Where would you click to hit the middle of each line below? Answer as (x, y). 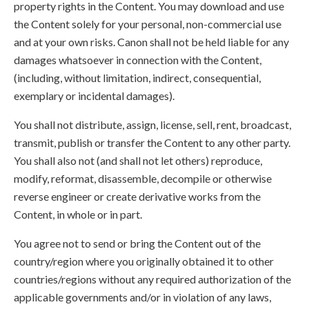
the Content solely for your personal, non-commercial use (148, 24)
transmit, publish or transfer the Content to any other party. (152, 142)
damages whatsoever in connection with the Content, (138, 60)
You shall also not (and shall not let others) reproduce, (138, 160)
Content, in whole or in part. (78, 214)
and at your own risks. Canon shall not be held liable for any (151, 42)
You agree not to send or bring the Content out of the (137, 243)
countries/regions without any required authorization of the (152, 279)
